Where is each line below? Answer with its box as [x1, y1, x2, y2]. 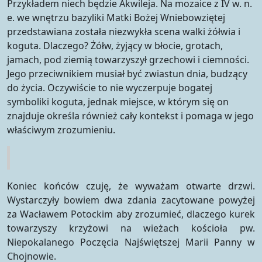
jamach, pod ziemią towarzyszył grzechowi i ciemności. [7, 53, 249, 66]
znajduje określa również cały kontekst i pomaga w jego [7, 109, 254, 122]
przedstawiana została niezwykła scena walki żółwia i [7, 25, 240, 38]
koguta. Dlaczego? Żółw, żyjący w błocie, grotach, [7, 39, 223, 52]
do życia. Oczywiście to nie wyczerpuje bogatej [7, 81, 212, 94]
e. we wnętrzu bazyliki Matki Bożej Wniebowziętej [7, 11, 225, 24]
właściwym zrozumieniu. [7, 123, 115, 136]
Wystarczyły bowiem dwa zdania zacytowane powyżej [7, 193, 255, 206]
